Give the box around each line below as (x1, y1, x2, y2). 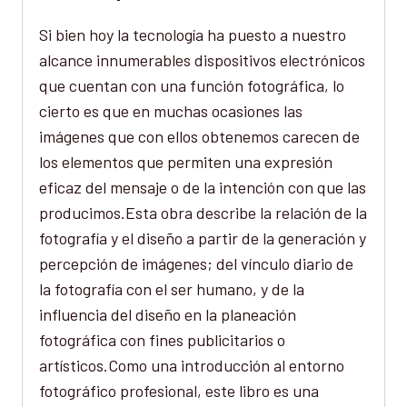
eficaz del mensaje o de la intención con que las (39, 177, 366, 198)
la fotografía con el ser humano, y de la (39, 279, 304, 300)
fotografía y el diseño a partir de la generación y (39, 228, 366, 249)
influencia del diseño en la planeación (39, 304, 296, 325)
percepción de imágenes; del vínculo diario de (39, 253, 353, 274)
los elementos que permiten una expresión (39, 152, 333, 173)
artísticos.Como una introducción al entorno (39, 355, 344, 376)
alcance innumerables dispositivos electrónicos (39, 50, 365, 71)
